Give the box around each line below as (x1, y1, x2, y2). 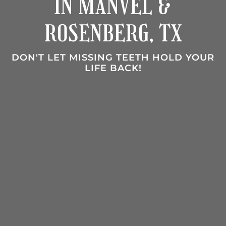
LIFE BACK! (84, 63, 142, 74)
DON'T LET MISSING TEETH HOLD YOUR (12, 52, 214, 64)
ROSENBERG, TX (44, 20, 182, 47)
